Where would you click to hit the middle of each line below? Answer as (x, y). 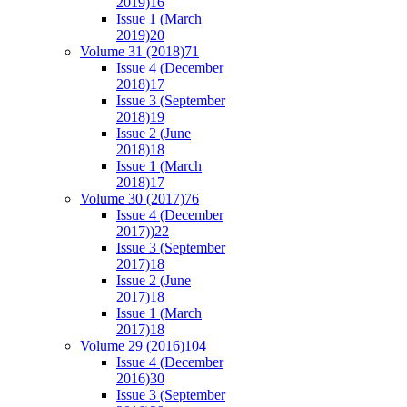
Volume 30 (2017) (132, 198)
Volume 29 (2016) (132, 345)
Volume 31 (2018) (132, 51)
